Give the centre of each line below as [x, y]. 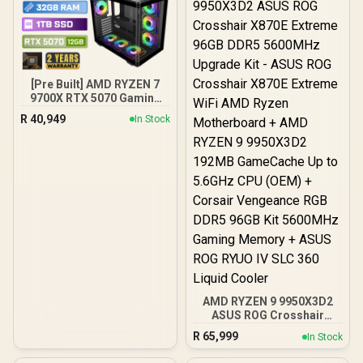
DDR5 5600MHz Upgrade [268, 343]
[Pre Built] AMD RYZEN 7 [95, 84]
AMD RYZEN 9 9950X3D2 [268, 301]
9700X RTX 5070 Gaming [95, 98]
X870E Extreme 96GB [268, 329]
